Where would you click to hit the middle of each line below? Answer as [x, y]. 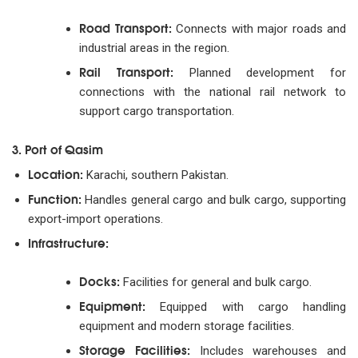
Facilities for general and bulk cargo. [216, 282]
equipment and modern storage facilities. [187, 326]
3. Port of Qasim [58, 148]
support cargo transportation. [157, 111]
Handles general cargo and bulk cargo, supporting [213, 199]
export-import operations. [95, 219]
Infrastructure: [68, 242]
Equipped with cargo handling [246, 307]
